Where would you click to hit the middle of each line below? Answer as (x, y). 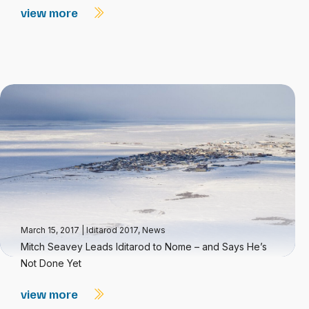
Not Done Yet (51, 263)
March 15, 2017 (51, 230)
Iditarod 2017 (112, 230)
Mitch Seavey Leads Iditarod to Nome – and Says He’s (144, 247)
